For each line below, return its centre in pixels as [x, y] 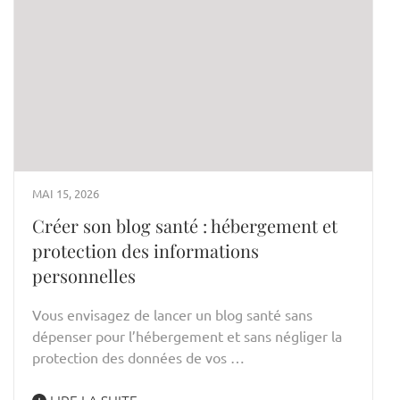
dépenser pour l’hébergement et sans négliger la [187, 335]
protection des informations [146, 250]
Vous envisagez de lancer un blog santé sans [172, 314]
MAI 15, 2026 [66, 193]
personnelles [84, 275]
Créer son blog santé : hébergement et [185, 225]
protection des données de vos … [138, 357]
